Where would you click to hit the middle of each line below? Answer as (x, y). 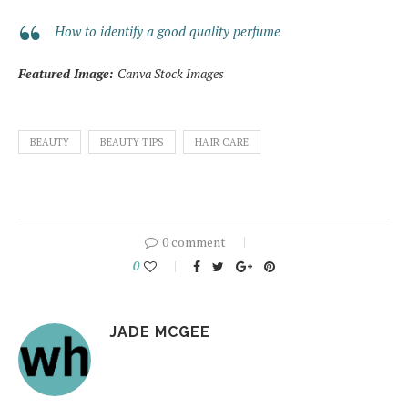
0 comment (194, 241)
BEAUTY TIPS (132, 142)
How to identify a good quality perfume (168, 31)
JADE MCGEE (160, 331)
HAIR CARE (222, 142)
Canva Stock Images (171, 73)
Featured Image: (68, 73)
